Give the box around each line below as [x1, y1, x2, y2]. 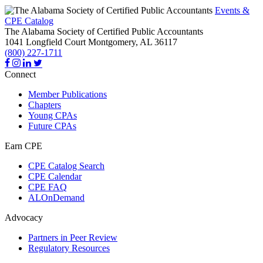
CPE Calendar [28, 171, 82, 181]
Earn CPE [5, 140, 42, 151]
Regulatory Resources [28, 242, 110, 253]
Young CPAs [28, 110, 77, 120]
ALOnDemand [28, 192, 85, 203]
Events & [215, 5, 249, 15]
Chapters [28, 99, 61, 110]
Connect [5, 69, 36, 79]
